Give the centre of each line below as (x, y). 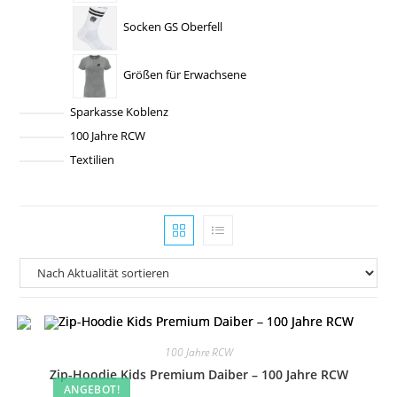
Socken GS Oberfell (172, 27)
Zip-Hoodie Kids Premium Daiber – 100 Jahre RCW (198, 375)
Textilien (92, 160)
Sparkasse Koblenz (119, 112)
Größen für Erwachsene (184, 75)
